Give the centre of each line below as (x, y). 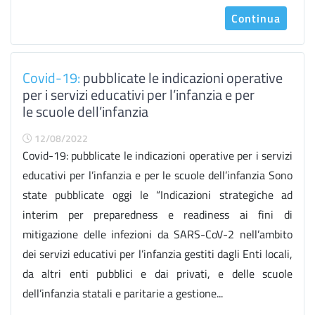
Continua (256, 18)
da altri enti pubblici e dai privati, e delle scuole (157, 274)
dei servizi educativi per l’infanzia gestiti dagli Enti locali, (157, 254)
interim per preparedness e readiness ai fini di (157, 214)
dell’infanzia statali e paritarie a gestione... (123, 293)
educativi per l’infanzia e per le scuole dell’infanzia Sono (157, 175)
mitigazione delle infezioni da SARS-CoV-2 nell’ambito (157, 234)
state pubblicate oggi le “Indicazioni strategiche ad (157, 195)
